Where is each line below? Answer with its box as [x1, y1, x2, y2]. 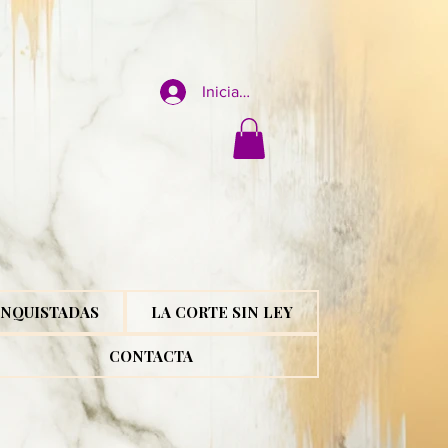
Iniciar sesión [202, 83, 293, 100]
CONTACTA [108, 345, 193, 366]
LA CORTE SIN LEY [150, 301, 293, 322]
